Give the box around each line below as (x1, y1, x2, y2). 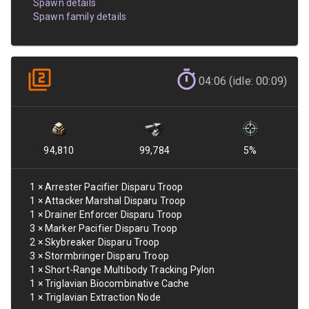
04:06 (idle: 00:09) (199, 74, 287, 88)
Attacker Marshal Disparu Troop (44, 195, 186, 206)
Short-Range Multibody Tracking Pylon (44, 264, 215, 275)
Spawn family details (33, 11, 126, 22)
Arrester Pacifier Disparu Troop (44, 181, 183, 192)
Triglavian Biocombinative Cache (44, 278, 190, 289)
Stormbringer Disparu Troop (44, 250, 169, 261)
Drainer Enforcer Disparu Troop (44, 209, 183, 220)
